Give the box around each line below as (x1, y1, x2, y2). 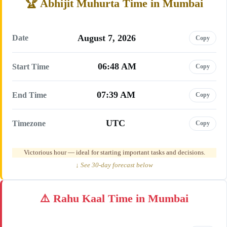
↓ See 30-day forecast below (75, 161, 153, 169)
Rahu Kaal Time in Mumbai (53, 192, 188, 205)
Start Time (12, 62, 49, 71)
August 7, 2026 (78, 32, 136, 43)
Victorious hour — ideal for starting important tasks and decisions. (23, 148, 205, 156)
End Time (12, 90, 47, 99)
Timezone (12, 119, 46, 128)
